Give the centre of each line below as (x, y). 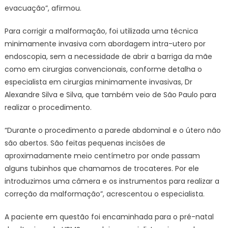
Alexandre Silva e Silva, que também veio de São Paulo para (110, 95)
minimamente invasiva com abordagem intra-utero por (105, 44)
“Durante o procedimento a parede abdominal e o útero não (112, 130)
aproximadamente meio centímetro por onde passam (102, 156)
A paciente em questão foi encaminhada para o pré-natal (109, 217)
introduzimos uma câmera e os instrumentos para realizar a (112, 181)
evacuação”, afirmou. (43, 8)
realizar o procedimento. (48, 107)
